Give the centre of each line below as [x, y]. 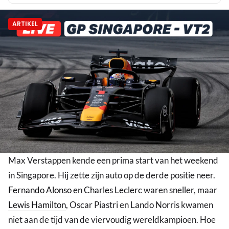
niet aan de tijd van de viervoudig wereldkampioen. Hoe [112, 220]
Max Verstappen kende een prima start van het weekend [113, 161]
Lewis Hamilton [37, 205]
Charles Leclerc [113, 190]
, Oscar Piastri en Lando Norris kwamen [140, 205]
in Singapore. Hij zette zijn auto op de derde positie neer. [112, 175]
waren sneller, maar [180, 190]
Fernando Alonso [40, 190]
